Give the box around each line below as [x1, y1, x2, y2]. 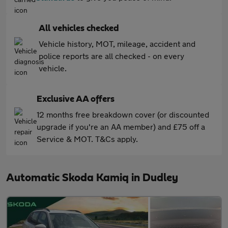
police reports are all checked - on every [39, 51, 184, 61]
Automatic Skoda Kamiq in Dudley [6, 172, 178, 183]
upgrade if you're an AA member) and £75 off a [37, 122, 205, 131]
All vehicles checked [39, 24, 119, 33]
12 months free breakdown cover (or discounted [37, 109, 209, 119]
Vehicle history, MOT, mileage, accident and [39, 39, 195, 48]
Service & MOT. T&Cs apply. [37, 134, 138, 144]
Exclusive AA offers [37, 95, 115, 104]
